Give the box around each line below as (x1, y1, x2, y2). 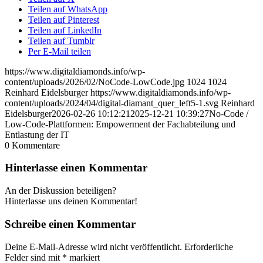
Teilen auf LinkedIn (28, 25, 102, 35)
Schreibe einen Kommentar (5, 217, 136, 230)
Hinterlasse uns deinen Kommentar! (5, 196, 137, 207)
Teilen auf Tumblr (28, 35, 95, 46)
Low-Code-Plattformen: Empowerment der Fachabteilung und (5, 119, 235, 129)
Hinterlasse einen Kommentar (5, 161, 147, 174)
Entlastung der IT (5, 129, 69, 140)
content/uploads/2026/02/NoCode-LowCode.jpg (5, 76, 184, 87)
